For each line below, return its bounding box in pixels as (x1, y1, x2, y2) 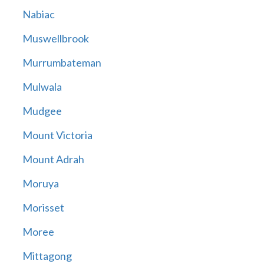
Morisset (22, 201, 64, 214)
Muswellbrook (22, 32, 89, 45)
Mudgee (22, 104, 62, 118)
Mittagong (22, 249, 72, 263)
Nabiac (22, 8, 55, 21)
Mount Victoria (22, 128, 93, 142)
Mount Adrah (22, 153, 84, 166)
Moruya (22, 177, 59, 190)
